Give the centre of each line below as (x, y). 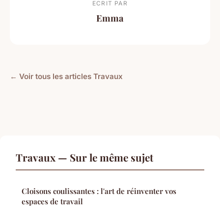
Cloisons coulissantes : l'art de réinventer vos (99, 191)
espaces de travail (52, 201)
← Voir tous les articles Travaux (66, 76)
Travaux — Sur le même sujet (84, 157)
